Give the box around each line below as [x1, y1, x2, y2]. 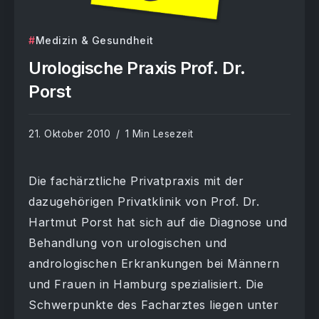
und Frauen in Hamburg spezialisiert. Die [28, 277, 263, 292]
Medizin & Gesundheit [35, 34, 154, 47]
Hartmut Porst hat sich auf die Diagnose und [28, 215, 288, 230]
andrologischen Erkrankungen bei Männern [28, 256, 280, 271]
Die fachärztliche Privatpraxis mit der [28, 174, 244, 189]
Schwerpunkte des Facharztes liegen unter [28, 298, 278, 313]
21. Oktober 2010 [28, 128, 110, 140]
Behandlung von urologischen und [28, 236, 227, 251]
